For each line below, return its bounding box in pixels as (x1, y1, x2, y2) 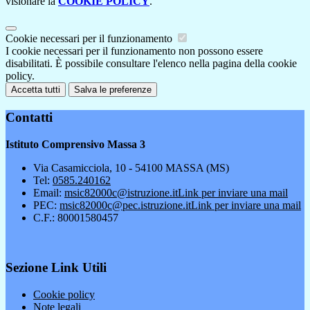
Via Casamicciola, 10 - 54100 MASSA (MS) (33, 161, 229, 174)
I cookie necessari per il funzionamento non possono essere (6, 45, 263, 57)
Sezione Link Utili (6, 260, 107, 275)
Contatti (6, 109, 53, 125)
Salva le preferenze (74, 84, 152, 95)
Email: (33, 186, 64, 199)
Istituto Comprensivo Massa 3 (6, 138, 145, 150)
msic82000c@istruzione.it (64, 186, 178, 199)
